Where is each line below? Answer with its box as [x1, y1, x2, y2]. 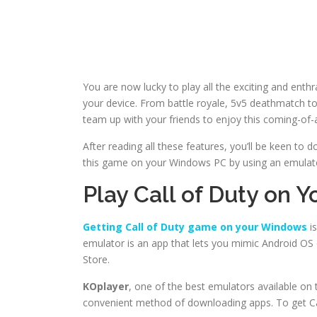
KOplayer [83, 279, 129, 293]
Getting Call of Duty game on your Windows [83, 219, 307, 234]
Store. [83, 252, 110, 266]
